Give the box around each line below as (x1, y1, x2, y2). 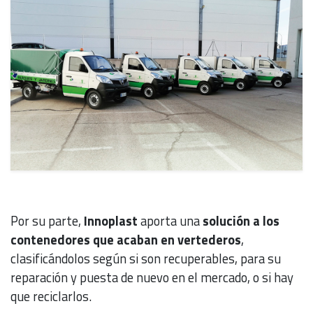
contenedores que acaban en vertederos (10, 229, 241, 249)
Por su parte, (10, 210, 84, 231)
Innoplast (84, 210, 138, 231)
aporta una (138, 210, 200, 231)
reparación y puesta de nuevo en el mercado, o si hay (10, 267, 293, 287)
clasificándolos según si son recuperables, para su (10, 248, 281, 268)
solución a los (200, 210, 279, 231)
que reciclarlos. (10, 286, 92, 306)
